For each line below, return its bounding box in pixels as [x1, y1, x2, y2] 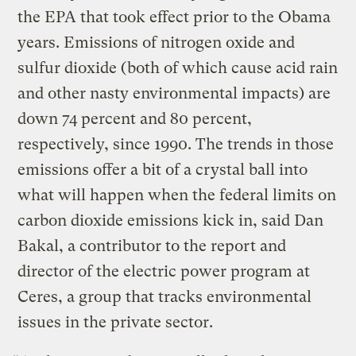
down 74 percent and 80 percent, [17, 109, 253, 128]
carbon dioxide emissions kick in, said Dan [17, 211, 324, 230]
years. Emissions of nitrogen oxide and [17, 33, 296, 52]
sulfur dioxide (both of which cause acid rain [17, 58, 339, 77]
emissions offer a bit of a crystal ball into [17, 160, 308, 179]
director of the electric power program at [17, 261, 311, 281]
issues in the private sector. [17, 312, 214, 331]
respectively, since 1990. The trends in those [17, 134, 335, 153]
